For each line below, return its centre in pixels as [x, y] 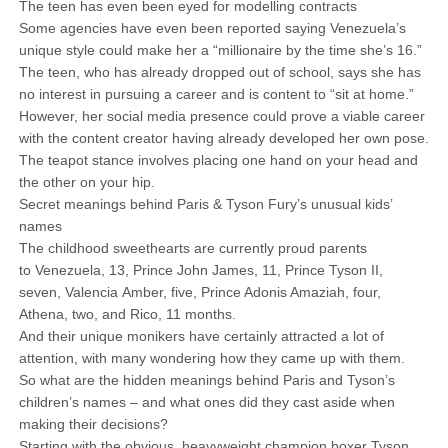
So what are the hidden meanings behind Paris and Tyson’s [206, 380]
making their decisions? [95, 424]
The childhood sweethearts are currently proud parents [192, 248]
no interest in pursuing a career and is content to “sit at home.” [216, 94]
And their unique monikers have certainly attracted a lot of [201, 336]
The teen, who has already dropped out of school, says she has [219, 72]
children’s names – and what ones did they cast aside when [206, 402]
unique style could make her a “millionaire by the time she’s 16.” [220, 50]
